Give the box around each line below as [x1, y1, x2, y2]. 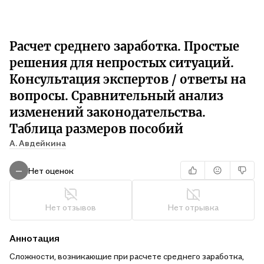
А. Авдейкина [9, 138, 66, 148]
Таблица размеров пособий [9, 121, 183, 136]
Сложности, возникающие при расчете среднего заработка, [9, 251, 244, 261]
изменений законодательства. [9, 105, 206, 120]
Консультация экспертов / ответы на [9, 72, 246, 87]
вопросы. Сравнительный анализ [9, 88, 223, 103]
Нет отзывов [45, 202, 96, 212]
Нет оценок [28, 165, 74, 176]
